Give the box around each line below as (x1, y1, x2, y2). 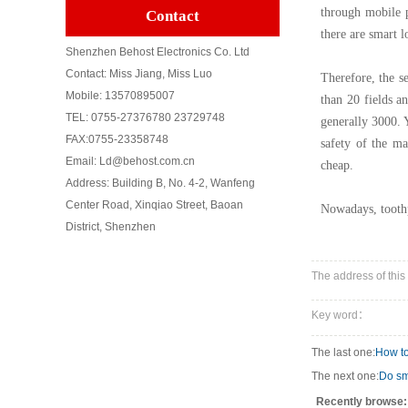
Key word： (311, 309, 369, 321)
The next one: (311, 370, 379, 382)
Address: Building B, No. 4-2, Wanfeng (66, 177, 255, 189)
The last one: (311, 346, 375, 359)
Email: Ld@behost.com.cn (66, 155, 195, 168)
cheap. (321, 158, 353, 172)
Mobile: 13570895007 (66, 89, 175, 102)
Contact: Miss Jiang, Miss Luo (66, 67, 212, 80)
